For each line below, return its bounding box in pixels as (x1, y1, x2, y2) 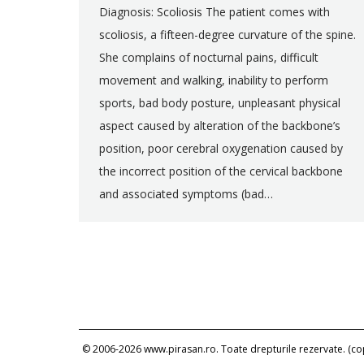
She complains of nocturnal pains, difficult (99, 50, 318, 65)
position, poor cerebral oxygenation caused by (99, 141, 343, 156)
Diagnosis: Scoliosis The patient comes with (99, 4, 330, 19)
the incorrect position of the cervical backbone (99, 163, 343, 179)
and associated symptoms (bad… (99, 186, 273, 201)
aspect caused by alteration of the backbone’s (99, 118, 340, 133)
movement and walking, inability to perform (99, 72, 328, 88)
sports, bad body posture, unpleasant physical (99, 95, 340, 110)
